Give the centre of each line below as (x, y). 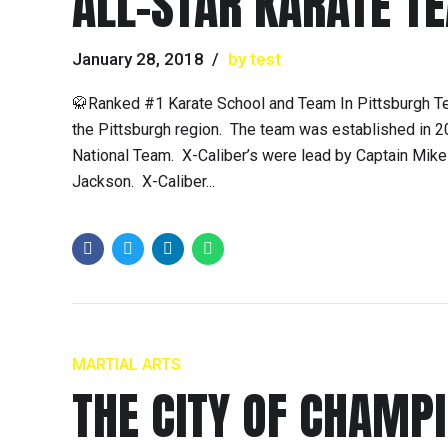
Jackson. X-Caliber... (143, 182)
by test (254, 59)
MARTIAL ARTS (126, 364)
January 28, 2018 (138, 59)
